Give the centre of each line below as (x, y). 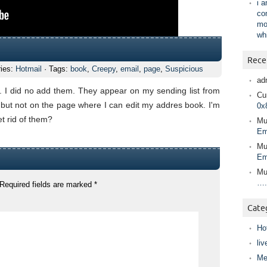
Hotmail (29, 69)
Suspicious (184, 69)
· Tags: (56, 69)
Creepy (104, 69)
